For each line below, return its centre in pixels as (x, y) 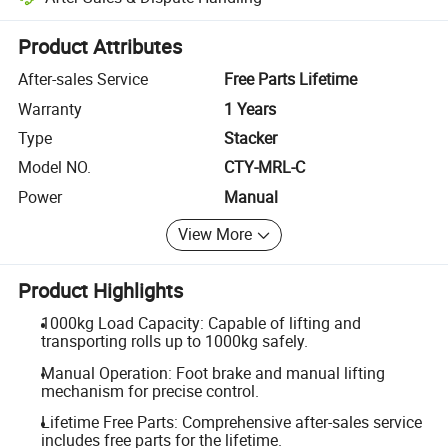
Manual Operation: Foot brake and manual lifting (212, 372)
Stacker (250, 137)
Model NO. (55, 167)
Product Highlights (101, 290)
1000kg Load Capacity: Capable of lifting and (200, 323)
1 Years (250, 108)
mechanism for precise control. (149, 390)
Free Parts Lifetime (290, 79)
